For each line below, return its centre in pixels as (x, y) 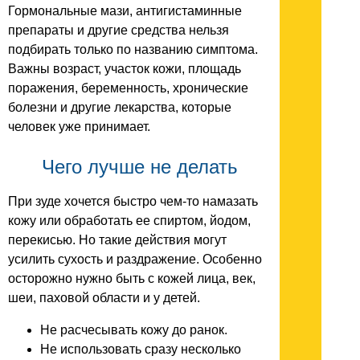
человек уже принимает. (79, 127)
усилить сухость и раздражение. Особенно (135, 259)
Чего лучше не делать (140, 167)
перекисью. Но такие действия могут (117, 239)
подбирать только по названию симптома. (133, 49)
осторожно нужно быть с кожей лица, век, (132, 278)
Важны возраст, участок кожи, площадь (125, 69)
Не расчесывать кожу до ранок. (134, 329)
